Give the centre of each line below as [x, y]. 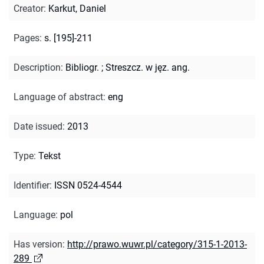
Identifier [32, 185]
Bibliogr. [82, 67]
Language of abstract [58, 97]
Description [37, 67]
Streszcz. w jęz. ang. [148, 67]
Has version [38, 244]
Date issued [38, 126]
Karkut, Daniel [77, 8]
